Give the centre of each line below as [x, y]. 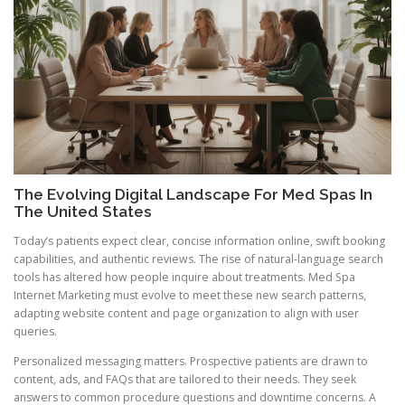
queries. [35, 331]
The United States [83, 211]
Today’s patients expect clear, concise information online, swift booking [199, 240]
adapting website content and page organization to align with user [186, 313]
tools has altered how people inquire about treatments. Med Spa [184, 277]
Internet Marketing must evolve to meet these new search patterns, [190, 295]
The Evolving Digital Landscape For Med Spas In [193, 194]
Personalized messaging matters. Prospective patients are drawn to [191, 361]
